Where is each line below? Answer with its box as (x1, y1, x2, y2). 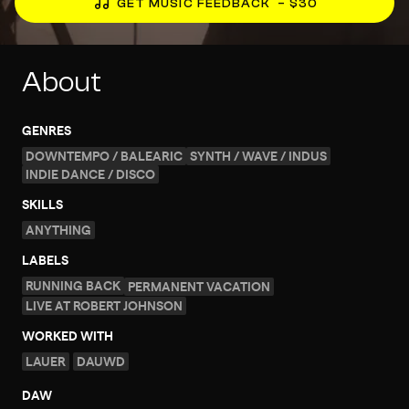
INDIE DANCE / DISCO (26, 165, 155, 182)
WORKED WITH (22, 327, 113, 343)
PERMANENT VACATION (128, 278, 270, 294)
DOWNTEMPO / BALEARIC (26, 147, 183, 163)
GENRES (22, 121, 71, 138)
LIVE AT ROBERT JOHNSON (26, 297, 183, 313)
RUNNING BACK (26, 277, 121, 293)
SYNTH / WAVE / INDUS (190, 147, 327, 163)
